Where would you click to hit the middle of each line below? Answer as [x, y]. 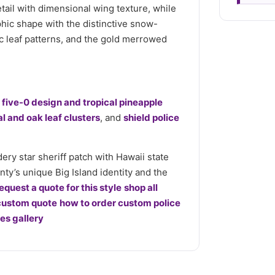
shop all [141, 187]
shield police [151, 117]
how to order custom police [120, 203]
